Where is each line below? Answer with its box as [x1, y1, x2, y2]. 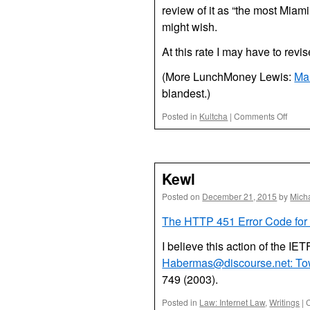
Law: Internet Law [199, 296, 266, 308]
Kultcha [199, 110, 228, 122]
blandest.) [162, 85, 211, 101]
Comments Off [234, 110, 288, 122]
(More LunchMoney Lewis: [162, 69, 295, 84]
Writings [269, 296, 300, 308]
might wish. [162, 19, 218, 35]
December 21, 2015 [202, 190, 277, 202]
